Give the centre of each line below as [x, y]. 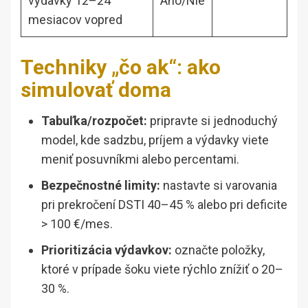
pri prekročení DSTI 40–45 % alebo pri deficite [164, 204]
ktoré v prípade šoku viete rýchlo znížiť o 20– [162, 269]
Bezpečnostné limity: [101, 185]
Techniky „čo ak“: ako [121, 67]
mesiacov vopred [75, 19]
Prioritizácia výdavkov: [107, 250]
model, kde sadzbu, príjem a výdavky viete [155, 140]
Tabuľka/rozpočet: [94, 120]
